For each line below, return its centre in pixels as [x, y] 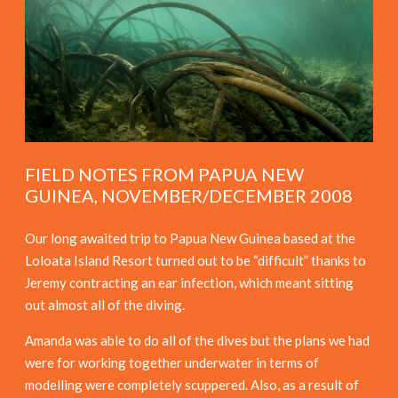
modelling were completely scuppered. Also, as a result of [192, 384]
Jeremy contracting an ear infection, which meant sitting [189, 282]
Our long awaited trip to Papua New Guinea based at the [190, 238]
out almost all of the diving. [105, 304]
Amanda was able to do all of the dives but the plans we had [197, 340]
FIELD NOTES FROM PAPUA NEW [164, 174]
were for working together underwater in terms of [172, 362]
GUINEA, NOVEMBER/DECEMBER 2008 [189, 195]
